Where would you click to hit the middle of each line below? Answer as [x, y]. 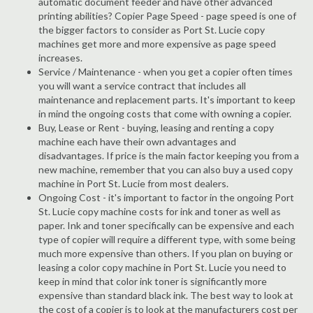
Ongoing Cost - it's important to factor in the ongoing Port [166, 197]
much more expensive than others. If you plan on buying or [166, 253]
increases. [60, 58]
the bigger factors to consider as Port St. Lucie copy [152, 30]
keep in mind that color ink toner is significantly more [153, 281]
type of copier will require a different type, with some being [167, 239]
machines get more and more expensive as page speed [157, 44]
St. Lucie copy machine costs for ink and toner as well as [160, 211]
